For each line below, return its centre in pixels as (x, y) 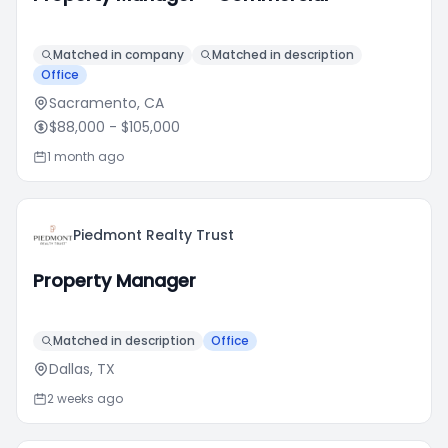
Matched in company (118, 54)
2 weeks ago (85, 398)
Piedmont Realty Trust (153, 235)
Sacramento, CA (106, 103)
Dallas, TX (82, 369)
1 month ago (85, 156)
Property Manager (114, 280)
